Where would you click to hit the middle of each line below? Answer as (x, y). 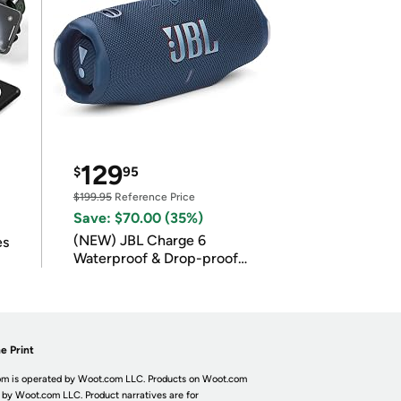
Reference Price (153, 197)
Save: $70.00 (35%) (138, 218)
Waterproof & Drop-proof (155, 258)
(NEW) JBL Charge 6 (139, 240)
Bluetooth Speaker (133, 276)
